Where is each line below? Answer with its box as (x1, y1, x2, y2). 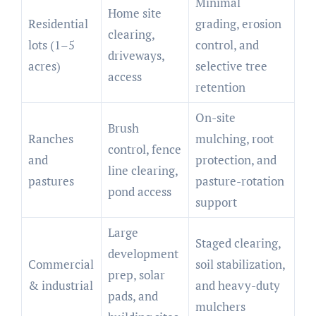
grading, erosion (195, 16, 281, 32)
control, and (195, 37, 259, 54)
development (107, 245, 178, 262)
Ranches (28, 130, 73, 147)
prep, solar (107, 267, 165, 284)
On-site (195, 109, 236, 126)
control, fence (107, 141, 181, 158)
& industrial (28, 277, 93, 294)
